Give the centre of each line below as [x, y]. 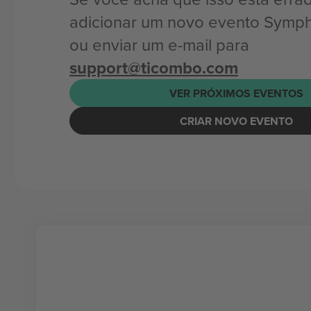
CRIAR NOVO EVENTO [236, 121]
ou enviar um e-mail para [159, 44]
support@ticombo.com [154, 68]
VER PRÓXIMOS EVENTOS [236, 93]
